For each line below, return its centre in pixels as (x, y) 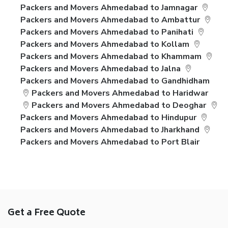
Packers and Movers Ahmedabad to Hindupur (108, 118)
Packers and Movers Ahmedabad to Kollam (105, 44)
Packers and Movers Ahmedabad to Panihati (107, 32)
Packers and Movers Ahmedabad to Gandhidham (115, 81)
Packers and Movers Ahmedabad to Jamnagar (109, 8)
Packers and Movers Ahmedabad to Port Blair (110, 142)
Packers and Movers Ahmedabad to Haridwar (120, 93)
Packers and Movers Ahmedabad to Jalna (101, 69)
